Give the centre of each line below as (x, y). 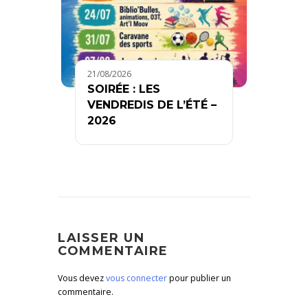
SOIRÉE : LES (124, 89)
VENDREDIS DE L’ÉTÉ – (152, 104)
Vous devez (82, 278)
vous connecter (136, 278)
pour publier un (199, 278)
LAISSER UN (101, 238)
